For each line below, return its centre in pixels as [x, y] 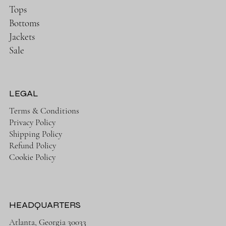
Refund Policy [32, 145]
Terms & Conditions [44, 110]
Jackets [22, 36]
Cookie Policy [32, 157]
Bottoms [24, 23]
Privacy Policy [32, 122]
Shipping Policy [35, 134]
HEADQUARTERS [45, 205]
